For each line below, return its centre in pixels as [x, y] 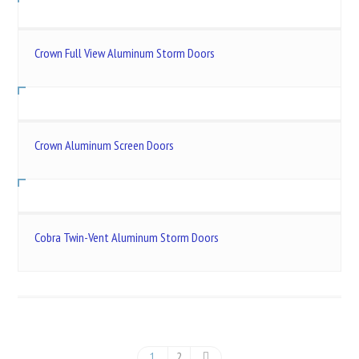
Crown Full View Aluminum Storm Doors [125, 53]
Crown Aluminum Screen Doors [105, 145]
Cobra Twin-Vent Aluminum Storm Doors [127, 238]
